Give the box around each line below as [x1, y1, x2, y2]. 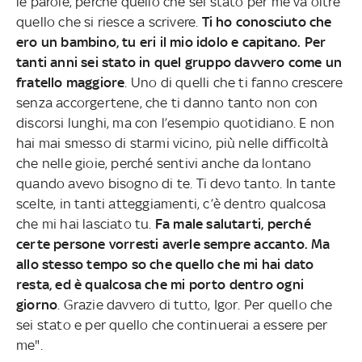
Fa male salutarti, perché [154, 215, 311, 232]
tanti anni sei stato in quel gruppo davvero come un [16, 53, 343, 70]
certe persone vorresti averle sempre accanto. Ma [16, 235, 330, 252]
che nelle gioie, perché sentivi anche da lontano [16, 154, 312, 171]
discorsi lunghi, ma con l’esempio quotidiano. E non [16, 114, 335, 131]
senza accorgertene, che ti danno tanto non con [16, 94, 318, 111]
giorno [16, 296, 58, 313]
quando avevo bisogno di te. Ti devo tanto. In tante [16, 175, 336, 192]
